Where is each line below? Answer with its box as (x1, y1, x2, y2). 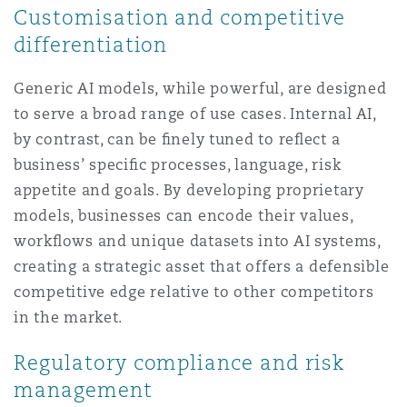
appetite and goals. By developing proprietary (14, 181, 364, 200)
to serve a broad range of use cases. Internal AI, (14, 104, 376, 124)
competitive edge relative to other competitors (14, 283, 374, 302)
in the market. (14, 308, 124, 327)
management (14, 377, 153, 402)
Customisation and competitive (14, 5, 345, 30)
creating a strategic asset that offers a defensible (14, 257, 390, 276)
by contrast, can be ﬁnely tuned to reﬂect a (14, 130, 341, 149)
